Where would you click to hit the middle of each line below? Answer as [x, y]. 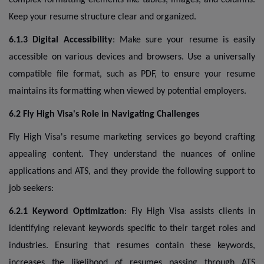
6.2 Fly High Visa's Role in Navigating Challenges [104, 114]
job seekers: [31, 188]
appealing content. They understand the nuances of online [132, 154]
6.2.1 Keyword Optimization [67, 211]
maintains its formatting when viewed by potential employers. [128, 91]
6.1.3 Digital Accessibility [61, 40]
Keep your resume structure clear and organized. [103, 17]
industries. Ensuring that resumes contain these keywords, [132, 245]
